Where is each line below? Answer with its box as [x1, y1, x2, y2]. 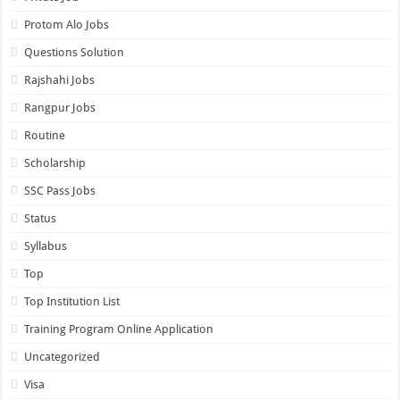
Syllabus [24, 238, 68, 253]
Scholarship [24, 155, 87, 170]
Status [24, 211, 57, 225]
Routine [24, 128, 66, 142]
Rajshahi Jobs [24, 72, 96, 87]
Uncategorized [24, 349, 101, 363]
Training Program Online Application [24, 321, 214, 336]
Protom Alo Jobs [24, 17, 110, 31]
